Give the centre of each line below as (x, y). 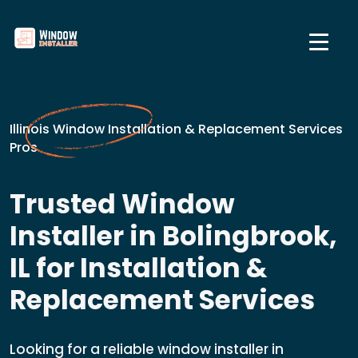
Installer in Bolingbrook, (173, 236)
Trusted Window (122, 204)
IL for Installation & (139, 268)
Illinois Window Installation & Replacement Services (176, 129)
